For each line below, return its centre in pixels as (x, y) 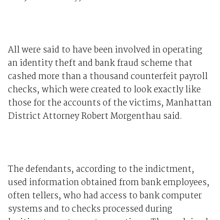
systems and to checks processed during (90, 210)
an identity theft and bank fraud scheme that (100, 64)
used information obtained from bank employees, (109, 183)
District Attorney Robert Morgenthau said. (95, 117)
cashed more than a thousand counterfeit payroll (108, 77)
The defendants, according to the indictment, (101, 170)
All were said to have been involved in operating (105, 51)
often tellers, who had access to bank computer (105, 196)
